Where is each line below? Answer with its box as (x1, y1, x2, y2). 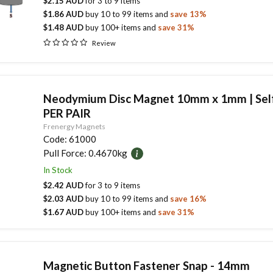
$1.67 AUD (43, 207, 85, 217)
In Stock (45, 165, 73, 175)
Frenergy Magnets (43, 122, 105, 131)
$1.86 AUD (43, 9, 85, 19)
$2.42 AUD (43, 180, 85, 190)
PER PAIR (43, 106, 91, 120)
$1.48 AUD (43, 22, 85, 32)
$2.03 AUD (43, 194, 85, 204)
